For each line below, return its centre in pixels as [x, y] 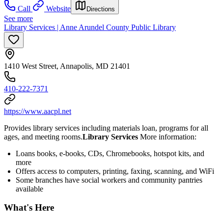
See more [18, 18]
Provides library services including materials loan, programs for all [106, 128]
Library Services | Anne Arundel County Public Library [90, 27]
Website [58, 8]
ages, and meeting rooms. [43, 137]
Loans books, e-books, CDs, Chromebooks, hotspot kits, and [110, 153]
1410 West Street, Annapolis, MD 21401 [67, 66]
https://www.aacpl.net [38, 111]
